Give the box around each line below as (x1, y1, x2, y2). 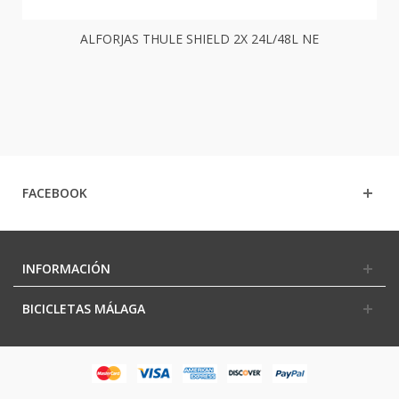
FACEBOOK (22, 183, 87, 201)
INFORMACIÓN (22, 259, 110, 277)
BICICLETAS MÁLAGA (22, 299, 145, 317)
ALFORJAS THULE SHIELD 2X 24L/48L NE (80, 30, 319, 48)
